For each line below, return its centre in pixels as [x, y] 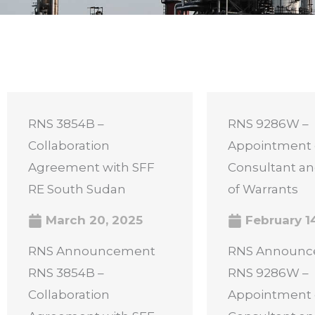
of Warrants [263, 189]
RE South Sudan [77, 189]
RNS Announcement [92, 251]
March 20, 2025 [92, 220]
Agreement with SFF [91, 167]
